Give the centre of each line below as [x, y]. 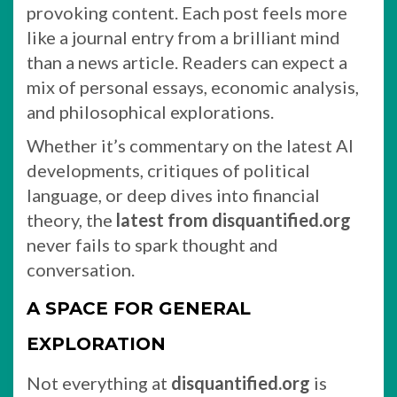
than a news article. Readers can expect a [187, 62]
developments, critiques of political [168, 170]
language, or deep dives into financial [173, 195]
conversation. [81, 269]
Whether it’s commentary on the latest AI [190, 145]
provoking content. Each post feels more [187, 12]
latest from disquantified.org [234, 220]
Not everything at [99, 383]
